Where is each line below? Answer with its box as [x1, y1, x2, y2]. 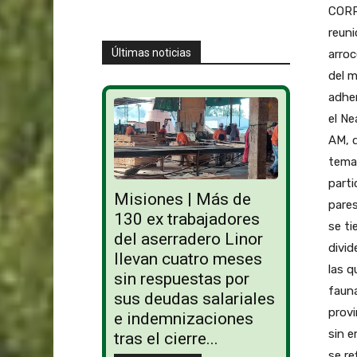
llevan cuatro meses [113, 249, 262, 269]
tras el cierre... [113, 329, 218, 349]
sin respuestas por [113, 269, 249, 289]
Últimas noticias [111, 45, 191, 59]
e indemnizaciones [113, 309, 253, 329]
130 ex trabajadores [113, 210, 260, 229]
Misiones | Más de [113, 190, 251, 210]
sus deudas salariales [113, 289, 275, 309]
